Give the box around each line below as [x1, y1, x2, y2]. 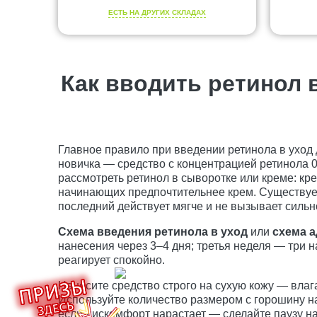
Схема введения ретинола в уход [58, 225, 248, 238]
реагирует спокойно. [58, 253, 165, 266]
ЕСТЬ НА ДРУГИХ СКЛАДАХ [108, 8, 206, 17]
